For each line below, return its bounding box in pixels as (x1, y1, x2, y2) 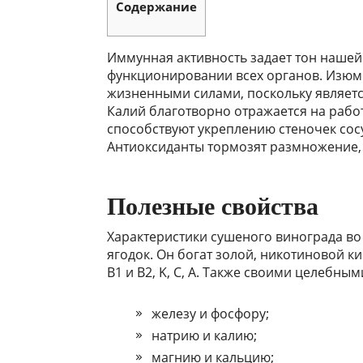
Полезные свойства (107, 193, 318, 220)
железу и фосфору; (152, 305, 269, 323)
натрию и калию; (152, 327, 257, 345)
